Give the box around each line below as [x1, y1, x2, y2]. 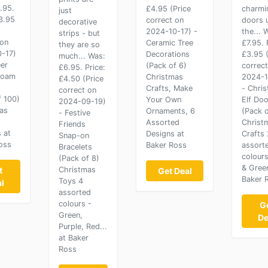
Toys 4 [58, 176, 83, 185]
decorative [58, 17, 97, 26]
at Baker [58, 233, 89, 242]
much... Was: [58, 51, 105, 60]
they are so [58, 40, 100, 49]
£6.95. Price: [58, 63, 105, 72]
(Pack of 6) [146, 61, 187, 70]
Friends [58, 120, 86, 129]
